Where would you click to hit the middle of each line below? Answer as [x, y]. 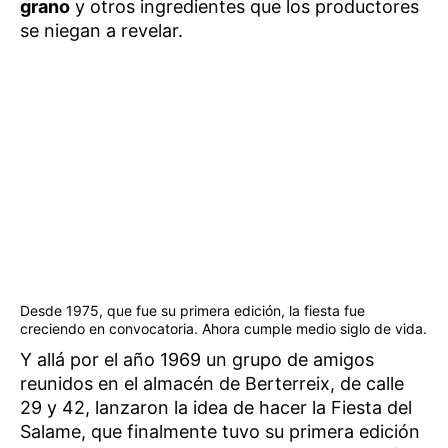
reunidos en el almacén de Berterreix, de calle [212, 384]
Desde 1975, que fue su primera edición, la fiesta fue [192, 311]
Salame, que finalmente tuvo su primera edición [220, 432]
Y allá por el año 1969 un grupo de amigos [197, 360]
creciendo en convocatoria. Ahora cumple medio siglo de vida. [223, 329]
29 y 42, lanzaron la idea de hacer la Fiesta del [216, 408]
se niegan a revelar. [101, 30]
